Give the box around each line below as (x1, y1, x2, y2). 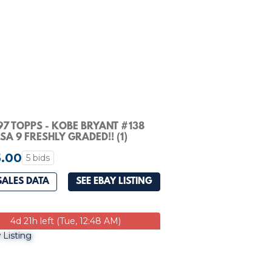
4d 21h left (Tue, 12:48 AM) (10, 215, 121, 226)
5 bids (26, 152, 50, 163)
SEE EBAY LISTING (76, 176, 152, 188)
